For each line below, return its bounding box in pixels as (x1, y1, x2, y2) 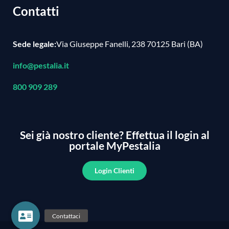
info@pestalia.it (13, 60, 69, 71)
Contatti (13, 4, 59, 19)
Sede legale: (13, 39, 56, 49)
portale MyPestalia (68, 139, 161, 152)
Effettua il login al (123, 128, 210, 142)
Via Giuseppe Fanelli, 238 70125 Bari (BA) (56, 39, 203, 49)
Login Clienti (95, 166, 134, 175)
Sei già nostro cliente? (19, 128, 124, 142)
